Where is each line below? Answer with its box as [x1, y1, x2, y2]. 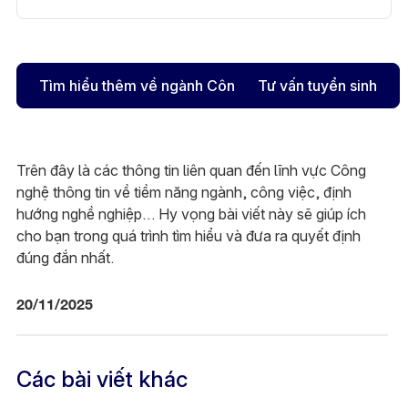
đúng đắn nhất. [15, 249, 114, 268]
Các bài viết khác [15, 366, 188, 393]
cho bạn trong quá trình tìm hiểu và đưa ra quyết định [15, 227, 361, 246]
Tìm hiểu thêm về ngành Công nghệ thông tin [38, 76, 345, 96]
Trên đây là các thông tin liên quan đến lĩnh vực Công [15, 161, 366, 180]
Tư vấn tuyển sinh [258, 76, 378, 96]
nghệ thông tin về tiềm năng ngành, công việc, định [15, 183, 352, 202]
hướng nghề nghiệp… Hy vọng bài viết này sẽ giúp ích [15, 205, 366, 224]
